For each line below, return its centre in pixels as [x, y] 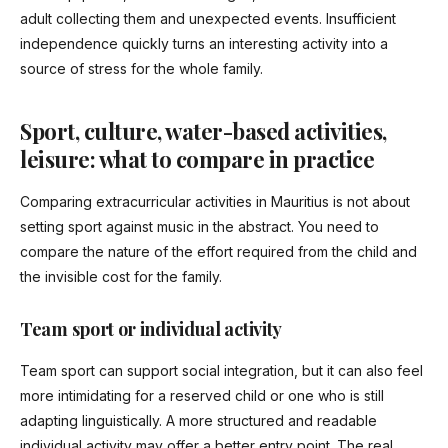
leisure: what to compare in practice [197, 159]
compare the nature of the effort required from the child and [218, 252]
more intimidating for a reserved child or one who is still [202, 396]
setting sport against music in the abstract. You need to [199, 227]
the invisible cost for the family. [121, 277]
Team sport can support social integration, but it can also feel [221, 371]
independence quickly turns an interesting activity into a [204, 44]
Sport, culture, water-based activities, [203, 131]
